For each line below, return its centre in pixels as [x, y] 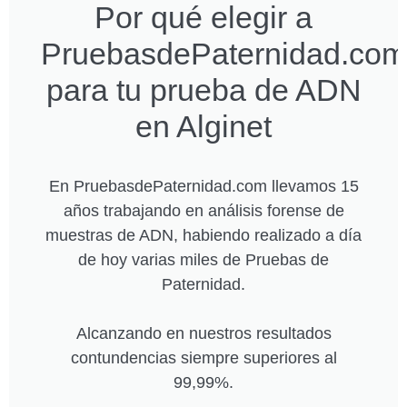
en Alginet [203, 126]
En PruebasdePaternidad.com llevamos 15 [203, 186]
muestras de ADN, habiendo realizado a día [203, 235]
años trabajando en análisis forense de [203, 210]
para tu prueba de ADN [203, 89]
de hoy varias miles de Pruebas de [203, 259]
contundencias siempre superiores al [203, 357]
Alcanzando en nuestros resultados [203, 333]
